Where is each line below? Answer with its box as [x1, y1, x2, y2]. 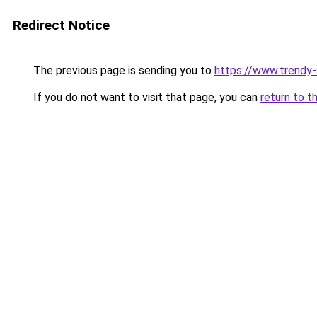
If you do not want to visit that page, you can [30, 91, 260, 104]
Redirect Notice [13, 17, 110, 33]
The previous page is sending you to [30, 64, 214, 77]
